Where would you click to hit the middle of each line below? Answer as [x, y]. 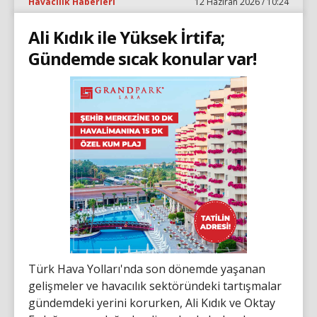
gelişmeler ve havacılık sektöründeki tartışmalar [155, 286]
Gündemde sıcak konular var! [142, 58]
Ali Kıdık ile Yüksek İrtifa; [126, 37]
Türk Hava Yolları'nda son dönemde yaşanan [147, 269]
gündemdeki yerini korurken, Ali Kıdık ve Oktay [152, 302]
